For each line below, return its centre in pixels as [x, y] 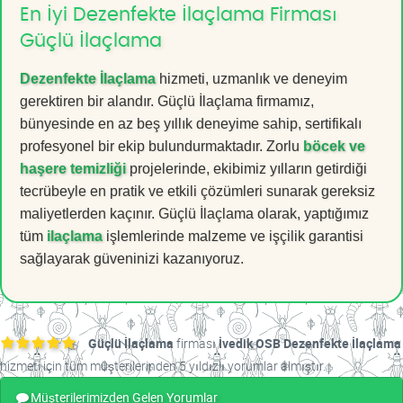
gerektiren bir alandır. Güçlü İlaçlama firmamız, [167, 102]
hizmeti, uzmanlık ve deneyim [251, 79]
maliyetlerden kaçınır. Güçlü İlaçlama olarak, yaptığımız [194, 214]
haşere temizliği [73, 169]
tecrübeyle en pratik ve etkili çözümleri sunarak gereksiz [197, 192]
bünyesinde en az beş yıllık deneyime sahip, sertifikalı [191, 124]
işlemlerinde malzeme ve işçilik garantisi [233, 237]
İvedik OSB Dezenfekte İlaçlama [310, 344]
